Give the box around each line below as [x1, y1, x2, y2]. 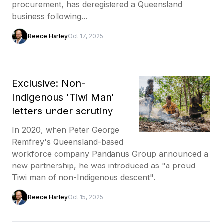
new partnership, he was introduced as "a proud [12, 160, 195, 170]
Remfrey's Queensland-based [12, 136, 123, 147]
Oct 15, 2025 [68, 193, 103, 201]
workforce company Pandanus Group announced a [12, 148, 208, 159]
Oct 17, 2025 [68, 32, 103, 40]
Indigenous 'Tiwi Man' [12, 91, 114, 103]
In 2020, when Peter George [12, 124, 119, 135]
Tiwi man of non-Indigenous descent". [12, 172, 155, 182]
